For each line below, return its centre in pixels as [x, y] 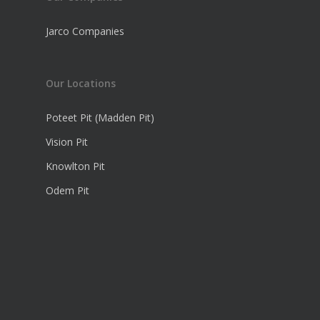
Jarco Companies [85, 31]
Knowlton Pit [75, 166]
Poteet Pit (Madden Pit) [100, 118]
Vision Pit [67, 142]
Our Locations [81, 84]
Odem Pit [67, 191]
